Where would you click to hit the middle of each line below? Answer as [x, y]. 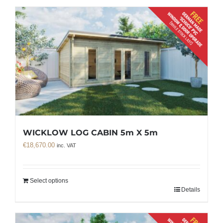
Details [191, 189]
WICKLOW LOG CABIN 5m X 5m [90, 132]
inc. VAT [66, 145]
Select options [49, 180]
